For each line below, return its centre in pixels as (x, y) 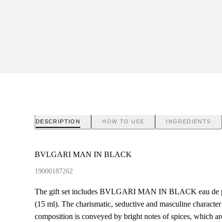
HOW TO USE (123, 121)
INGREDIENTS (189, 121)
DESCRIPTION (58, 121)
